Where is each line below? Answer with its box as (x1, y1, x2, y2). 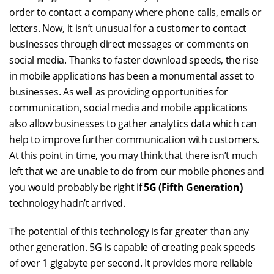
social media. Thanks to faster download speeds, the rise (9, 53, 259, 67)
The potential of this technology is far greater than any (9, 224, 250, 238)
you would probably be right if (9, 180, 144, 194)
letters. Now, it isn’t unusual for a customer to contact (9, 21, 247, 35)
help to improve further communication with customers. (9, 133, 260, 146)
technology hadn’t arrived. (9, 196, 125, 210)
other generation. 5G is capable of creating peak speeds (9, 240, 256, 254)
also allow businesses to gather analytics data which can (9, 117, 257, 130)
